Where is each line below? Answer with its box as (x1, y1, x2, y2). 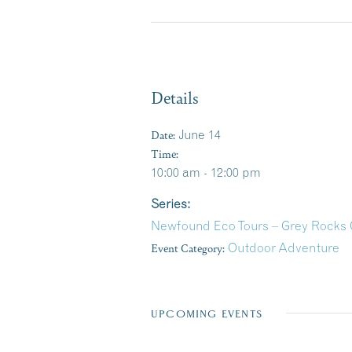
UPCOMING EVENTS (151, 307, 262, 320)
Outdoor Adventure (228, 239, 339, 255)
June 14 (178, 126, 221, 142)
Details (151, 85, 199, 108)
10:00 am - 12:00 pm (151, 163, 261, 180)
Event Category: (151, 239, 225, 255)
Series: (151, 195, 190, 211)
